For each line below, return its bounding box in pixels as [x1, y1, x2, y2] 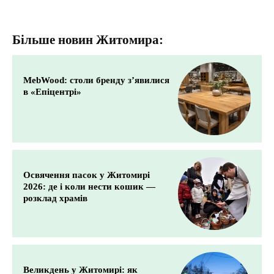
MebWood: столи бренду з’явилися [23, 75, 169, 85]
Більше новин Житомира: [12, 32, 163, 47]
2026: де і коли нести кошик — [23, 182, 155, 192]
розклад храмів [23, 193, 87, 204]
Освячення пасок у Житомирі [23, 170, 150, 180]
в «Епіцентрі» [23, 87, 81, 97]
